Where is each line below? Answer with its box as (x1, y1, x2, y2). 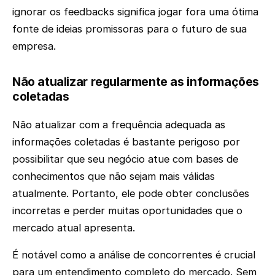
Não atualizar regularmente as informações (12, 74, 259, 90)
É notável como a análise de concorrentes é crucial (12, 249, 255, 261)
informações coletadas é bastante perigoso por (12, 135, 240, 148)
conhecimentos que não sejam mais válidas (12, 169, 215, 182)
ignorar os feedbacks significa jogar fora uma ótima (12, 6, 258, 18)
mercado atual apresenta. (12, 221, 135, 234)
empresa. (12, 40, 56, 53)
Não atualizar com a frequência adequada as (12, 118, 225, 131)
